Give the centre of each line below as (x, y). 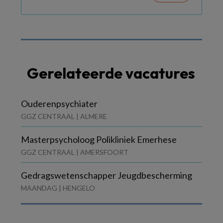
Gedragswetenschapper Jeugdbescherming (107, 175)
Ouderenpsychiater (59, 103)
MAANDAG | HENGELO (58, 188)
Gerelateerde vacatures (111, 73)
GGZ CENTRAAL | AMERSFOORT (75, 152)
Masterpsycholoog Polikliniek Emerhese (99, 139)
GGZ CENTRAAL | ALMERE (64, 116)
